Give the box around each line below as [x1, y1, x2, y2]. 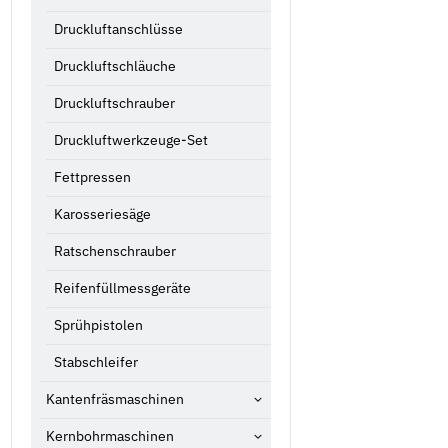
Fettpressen [53, 168, 131, 187]
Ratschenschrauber [53, 242, 176, 261]
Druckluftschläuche [53, 57, 176, 76]
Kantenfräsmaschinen [46, 390, 184, 409]
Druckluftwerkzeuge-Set [53, 131, 208, 150]
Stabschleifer [53, 353, 138, 372]
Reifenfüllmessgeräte [53, 279, 191, 298]
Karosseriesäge [53, 205, 151, 224]
